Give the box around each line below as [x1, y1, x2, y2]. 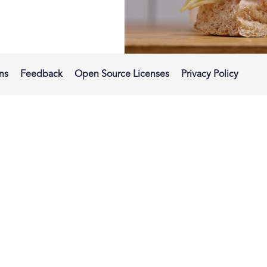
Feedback [20, 69, 63, 79]
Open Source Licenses [74, 69, 169, 79]
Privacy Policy [181, 69, 238, 79]
